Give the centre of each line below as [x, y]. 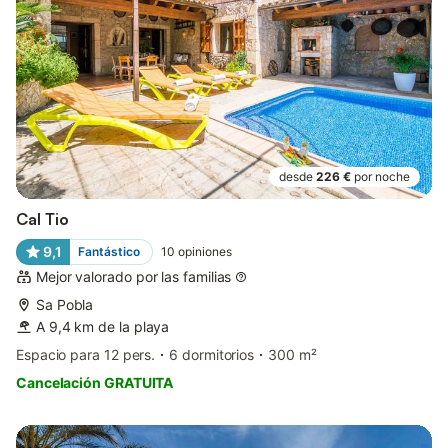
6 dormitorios [212, 354]
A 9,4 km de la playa [103, 326]
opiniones [204, 251]
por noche [382, 176]
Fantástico [108, 251]
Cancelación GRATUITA [95, 382]
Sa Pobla [65, 304]
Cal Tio [42, 218]
